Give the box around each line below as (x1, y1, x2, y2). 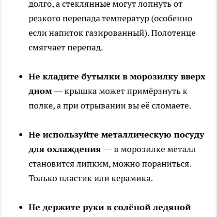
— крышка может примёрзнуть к (52, 85, 187, 97)
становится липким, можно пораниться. (29, 158, 191, 170)
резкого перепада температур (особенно (29, 13, 192, 24)
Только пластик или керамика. (29, 172, 153, 184)
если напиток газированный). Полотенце (29, 27, 196, 39)
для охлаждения (29, 143, 101, 155)
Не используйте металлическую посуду (29, 129, 204, 140)
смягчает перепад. (29, 42, 103, 53)
